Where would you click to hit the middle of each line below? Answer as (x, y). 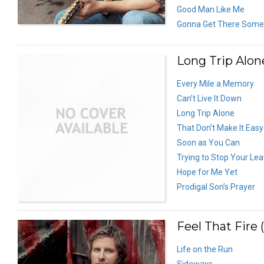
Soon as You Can (208, 142)
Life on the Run (205, 249)
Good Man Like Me (211, 9)
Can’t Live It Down (209, 98)
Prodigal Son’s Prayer (216, 187)
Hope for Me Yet (207, 172)
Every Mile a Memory (215, 83)
